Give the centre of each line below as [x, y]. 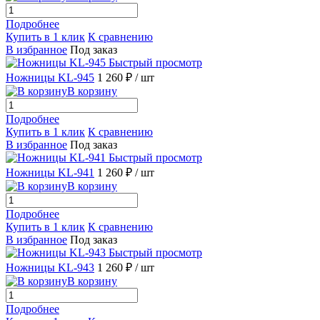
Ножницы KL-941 [50, 172]
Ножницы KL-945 [50, 77]
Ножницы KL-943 [50, 267]
